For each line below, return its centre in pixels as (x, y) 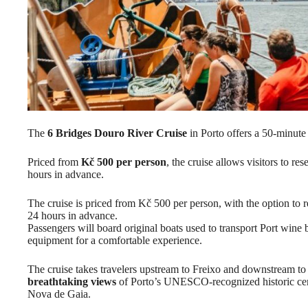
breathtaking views (72, 282)
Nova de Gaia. (59, 294)
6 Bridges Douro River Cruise (117, 133)
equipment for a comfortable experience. (115, 241)
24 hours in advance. (73, 216)
